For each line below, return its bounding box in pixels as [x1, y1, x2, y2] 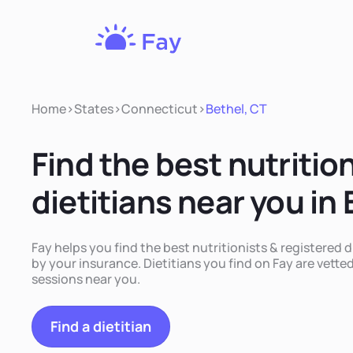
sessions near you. [32, 270, 140, 288]
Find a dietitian [50, 317, 151, 336]
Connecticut [121, 100, 198, 117]
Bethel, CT [206, 100, 267, 117]
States [74, 100, 113, 117]
